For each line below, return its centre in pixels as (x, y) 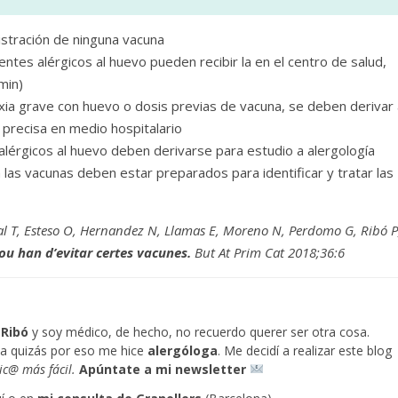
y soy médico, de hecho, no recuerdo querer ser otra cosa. (199, 332)
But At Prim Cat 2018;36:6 (268, 252)
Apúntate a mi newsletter (163, 369)
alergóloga (183, 350)
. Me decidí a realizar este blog (305, 350)
